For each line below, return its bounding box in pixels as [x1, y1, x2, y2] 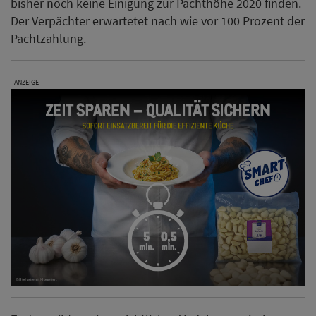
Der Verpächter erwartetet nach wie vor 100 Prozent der [11, 13, 305, 30]
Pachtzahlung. [11, 30, 86, 47]
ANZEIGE [14, 78, 39, 87]
